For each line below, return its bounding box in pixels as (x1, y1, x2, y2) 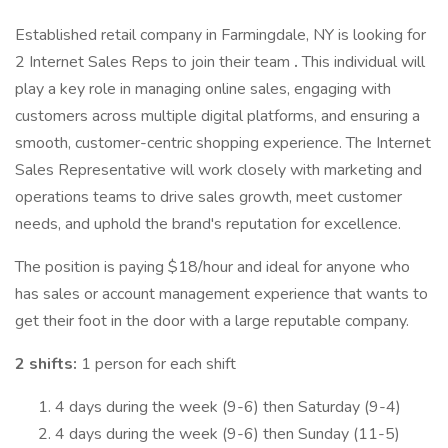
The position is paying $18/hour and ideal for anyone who (15, 256, 410, 278)
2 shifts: (15, 353, 81, 375)
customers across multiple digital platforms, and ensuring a (15, 105, 420, 127)
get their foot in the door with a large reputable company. (15, 310, 409, 332)
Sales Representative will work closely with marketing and (15, 159, 422, 181)
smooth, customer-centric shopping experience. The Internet (15, 132, 431, 154)
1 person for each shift (81, 353, 236, 375)
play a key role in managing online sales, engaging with (15, 78, 391, 100)
